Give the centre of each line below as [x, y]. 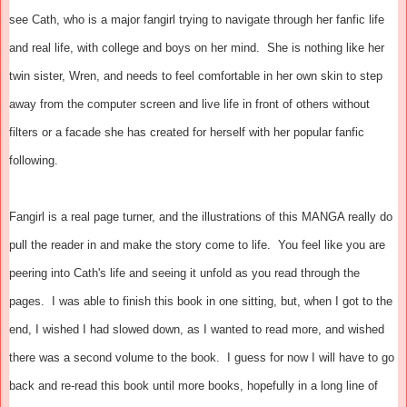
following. [34, 160]
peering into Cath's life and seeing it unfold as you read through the [184, 273]
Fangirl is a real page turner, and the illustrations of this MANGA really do [201, 216]
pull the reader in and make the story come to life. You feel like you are [197, 244]
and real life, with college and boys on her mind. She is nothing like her [197, 47]
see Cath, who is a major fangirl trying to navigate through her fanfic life [197, 19]
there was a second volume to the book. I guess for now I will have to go [202, 357]
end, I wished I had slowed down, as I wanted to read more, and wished [197, 329]
